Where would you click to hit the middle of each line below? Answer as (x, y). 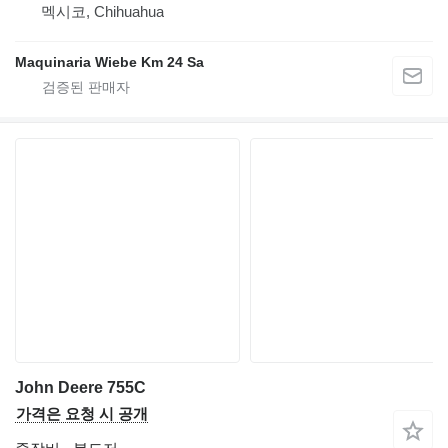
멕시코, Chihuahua (102, 12)
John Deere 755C (80, 388)
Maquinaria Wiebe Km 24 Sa (109, 62)
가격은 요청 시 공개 (82, 414)
